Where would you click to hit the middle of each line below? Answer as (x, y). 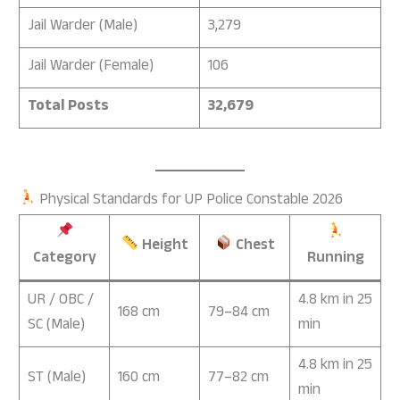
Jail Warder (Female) (90, 68)
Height (163, 246)
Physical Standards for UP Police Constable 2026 (190, 201)
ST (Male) (56, 379)
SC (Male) (56, 326)
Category (64, 259)
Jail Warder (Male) (82, 28)
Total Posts (68, 108)
